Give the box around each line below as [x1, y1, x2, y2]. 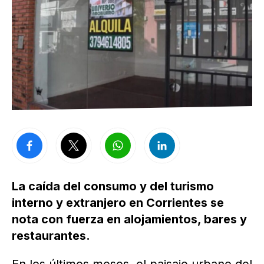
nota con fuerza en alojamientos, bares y [12, 212, 247, 227]
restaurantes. [12, 229, 90, 243]
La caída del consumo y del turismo [12, 179, 214, 194]
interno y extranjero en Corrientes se [12, 196, 224, 210]
